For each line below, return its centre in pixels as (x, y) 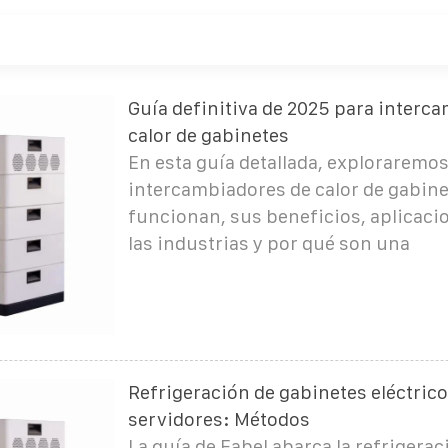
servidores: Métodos (218, 419)
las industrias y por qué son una (268, 243)
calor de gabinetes (208, 135)
